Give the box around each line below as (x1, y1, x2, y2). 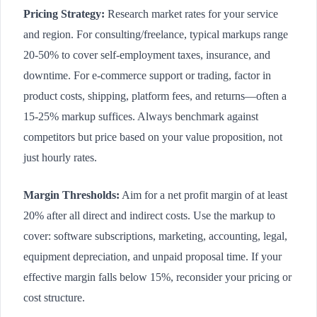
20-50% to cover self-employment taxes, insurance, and (23, 48, 270, 61)
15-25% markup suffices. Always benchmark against (23, 110, 258, 122)
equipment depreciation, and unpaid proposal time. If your (23, 250, 282, 263)
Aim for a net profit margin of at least (120, 188, 287, 201)
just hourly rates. (23, 151, 97, 163)
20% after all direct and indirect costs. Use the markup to (23, 209, 275, 221)
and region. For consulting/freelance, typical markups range (23, 28, 288, 40)
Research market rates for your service (105, 7, 278, 20)
